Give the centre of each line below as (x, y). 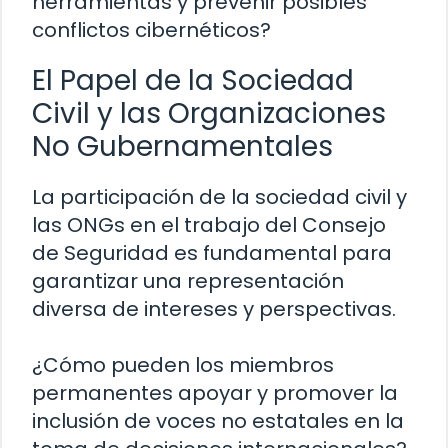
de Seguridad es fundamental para (212, 252)
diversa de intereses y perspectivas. (214, 308)
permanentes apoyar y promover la (215, 392)
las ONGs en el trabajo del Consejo (209, 224)
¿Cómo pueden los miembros (183, 364)
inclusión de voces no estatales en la (218, 420)
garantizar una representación (188, 280)
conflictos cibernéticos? (151, 29)
